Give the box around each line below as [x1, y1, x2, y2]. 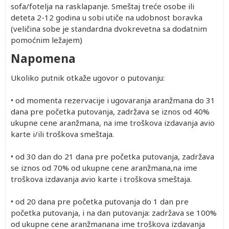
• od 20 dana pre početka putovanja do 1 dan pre [11, 196, 189, 207]
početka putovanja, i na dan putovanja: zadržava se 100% [11, 207, 217, 218]
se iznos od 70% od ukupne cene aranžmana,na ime [11, 162, 197, 173]
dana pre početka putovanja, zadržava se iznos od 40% [11, 106, 210, 117]
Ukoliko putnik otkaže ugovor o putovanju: [11, 72, 165, 83]
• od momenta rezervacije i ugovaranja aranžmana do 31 [11, 95, 215, 105]
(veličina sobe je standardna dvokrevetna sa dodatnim [11, 23, 207, 34]
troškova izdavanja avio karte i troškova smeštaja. [11, 173, 192, 184]
